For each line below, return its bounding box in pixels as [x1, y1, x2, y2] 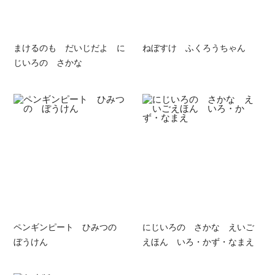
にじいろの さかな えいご [142, 220, 254, 233]
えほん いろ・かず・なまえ [142, 234, 254, 247]
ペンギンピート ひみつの [14, 220, 126, 233]
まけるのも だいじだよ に [14, 41, 126, 53]
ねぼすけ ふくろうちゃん [142, 41, 246, 53]
